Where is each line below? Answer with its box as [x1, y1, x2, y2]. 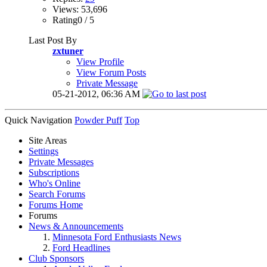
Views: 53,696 [52, 4, 107, 14]
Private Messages [29, 156, 94, 167]
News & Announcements [29, 221, 123, 231]
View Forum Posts [76, 67, 146, 77]
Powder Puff [74, 114, 122, 125]
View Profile [76, 56, 124, 67]
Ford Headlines [52, 242, 110, 253]
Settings [29, 145, 58, 156]
